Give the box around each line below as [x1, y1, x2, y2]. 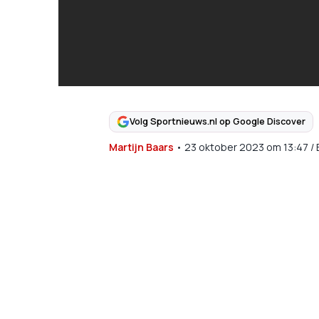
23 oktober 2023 [184, 140, 264, 154]
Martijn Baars [108, 140, 174, 154]
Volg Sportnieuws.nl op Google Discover [129, 115, 305, 128]
